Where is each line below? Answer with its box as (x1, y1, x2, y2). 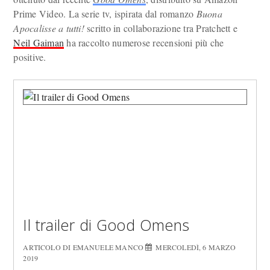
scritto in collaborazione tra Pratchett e (84, 22, 238, 34)
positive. (13, 51, 46, 63)
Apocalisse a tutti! (13, 22, 84, 34)
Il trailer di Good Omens (23, 215, 190, 235)
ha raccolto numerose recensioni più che (64, 36, 224, 49)
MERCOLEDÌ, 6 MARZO (155, 242, 236, 252)
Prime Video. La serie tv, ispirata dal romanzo (13, 7, 196, 20)
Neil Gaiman (13, 36, 64, 49)
